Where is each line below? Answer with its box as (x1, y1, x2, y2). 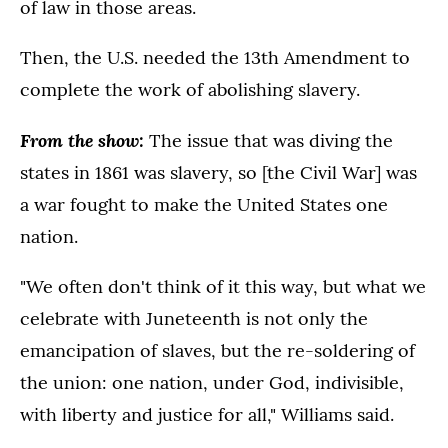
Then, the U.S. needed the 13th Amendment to (20, 46, 410, 70)
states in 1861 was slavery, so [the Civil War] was (20, 161, 417, 185)
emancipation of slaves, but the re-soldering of (20, 339, 415, 363)
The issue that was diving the (149, 129, 393, 153)
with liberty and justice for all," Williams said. (20, 403, 394, 427)
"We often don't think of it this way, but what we (20, 275, 426, 299)
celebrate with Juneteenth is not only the (20, 307, 368, 331)
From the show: (20, 128, 149, 153)
